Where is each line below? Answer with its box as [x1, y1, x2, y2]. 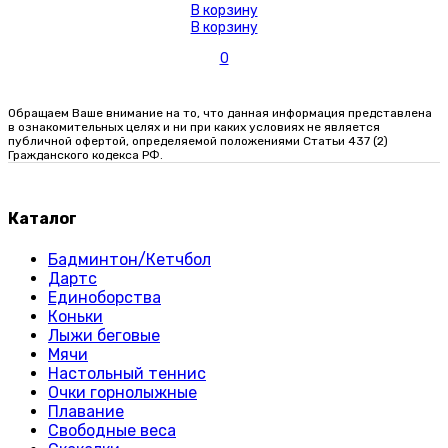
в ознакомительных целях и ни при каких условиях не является [8, 120, 380, 135]
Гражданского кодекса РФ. [8, 148, 163, 163]
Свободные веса [48, 420, 176, 440]
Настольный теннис [48, 363, 206, 383]
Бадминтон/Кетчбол [48, 249, 211, 269]
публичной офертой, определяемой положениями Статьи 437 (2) [8, 134, 388, 149]
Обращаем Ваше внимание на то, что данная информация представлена [8, 106, 432, 121]
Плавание [48, 401, 124, 421]
